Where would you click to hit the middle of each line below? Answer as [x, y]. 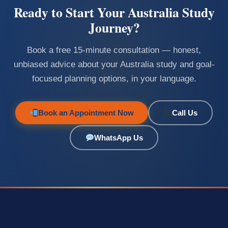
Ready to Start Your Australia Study [114, 12]
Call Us [185, 113]
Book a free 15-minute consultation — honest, [114, 50]
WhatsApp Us [118, 138]
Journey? [114, 28]
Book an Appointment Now [86, 113]
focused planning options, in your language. [114, 79]
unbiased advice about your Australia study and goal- [114, 65]
